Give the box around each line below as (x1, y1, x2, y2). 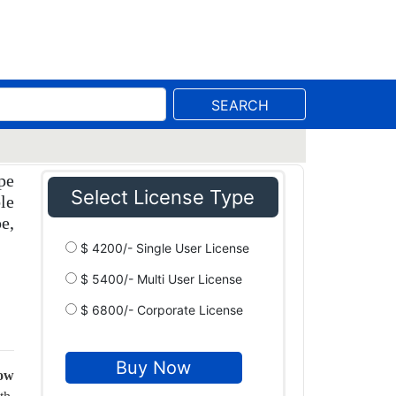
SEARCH (210, 96, 269, 114)
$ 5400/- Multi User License (76, 271, 242, 286)
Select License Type (71, 186, 255, 209)
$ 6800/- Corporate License (76, 302, 243, 317)
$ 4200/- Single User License (76, 240, 249, 255)
